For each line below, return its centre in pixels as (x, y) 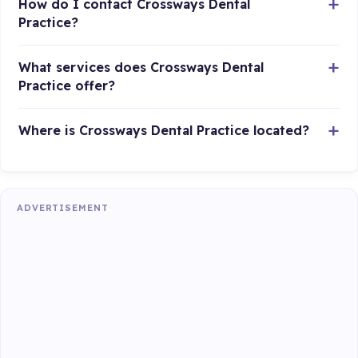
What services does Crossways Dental (141, 68)
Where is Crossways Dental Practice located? (164, 131)
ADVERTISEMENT (63, 207)
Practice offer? (67, 86)
